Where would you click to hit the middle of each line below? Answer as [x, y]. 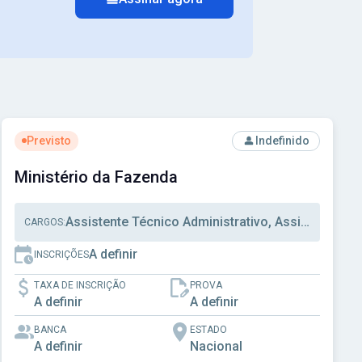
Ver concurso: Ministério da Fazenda [116, 137]
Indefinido [282, 140]
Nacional [216, 346]
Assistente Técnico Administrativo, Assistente [305, 221]
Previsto [48, 140]
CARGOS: [44, 222]
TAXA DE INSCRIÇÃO [80, 285]
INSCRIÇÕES [61, 254]
